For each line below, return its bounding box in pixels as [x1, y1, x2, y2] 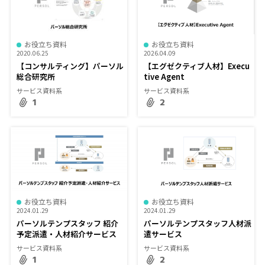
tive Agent [143, 70, 185, 82]
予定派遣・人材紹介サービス [17, 228, 117, 240]
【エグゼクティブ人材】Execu [143, 60, 250, 72]
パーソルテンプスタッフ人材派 [143, 218, 251, 230]
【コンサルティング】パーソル [17, 60, 124, 72]
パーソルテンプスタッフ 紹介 [17, 218, 119, 230]
